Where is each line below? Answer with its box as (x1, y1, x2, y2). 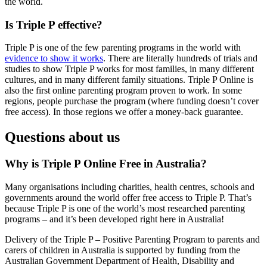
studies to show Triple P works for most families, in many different (5, 64, 254, 74)
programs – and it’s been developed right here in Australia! (5, 213, 224, 224)
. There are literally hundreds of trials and (103, 53, 257, 64)
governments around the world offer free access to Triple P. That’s (5, 192, 252, 203)
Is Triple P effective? (5, 18, 103, 31)
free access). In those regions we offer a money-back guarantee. (5, 107, 243, 117)
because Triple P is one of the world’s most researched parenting (5, 203, 245, 213)
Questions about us (5, 129, 120, 145)
